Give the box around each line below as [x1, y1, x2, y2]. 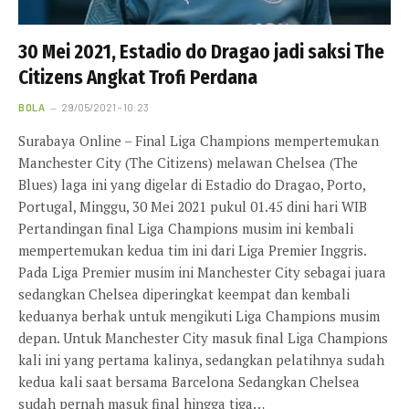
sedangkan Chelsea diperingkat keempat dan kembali [18, 285, 350, 304]
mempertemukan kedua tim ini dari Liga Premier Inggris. [18, 241, 366, 260]
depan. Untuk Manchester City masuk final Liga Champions [18, 329, 388, 348]
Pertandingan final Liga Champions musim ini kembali [18, 219, 353, 238]
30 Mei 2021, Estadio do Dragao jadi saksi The [18, 40, 384, 65]
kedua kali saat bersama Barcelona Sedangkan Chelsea [18, 372, 360, 392]
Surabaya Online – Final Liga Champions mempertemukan [18, 131, 379, 151]
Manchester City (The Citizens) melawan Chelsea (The [18, 153, 358, 173]
